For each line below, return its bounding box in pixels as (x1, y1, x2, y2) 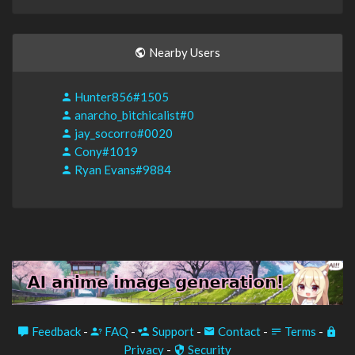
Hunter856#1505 (72, 90, 169, 105)
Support (150, 324, 194, 339)
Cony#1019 (72, 144, 138, 159)
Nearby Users (147, 45, 220, 60)
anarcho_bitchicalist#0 (72, 108, 194, 123)
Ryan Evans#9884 (72, 162, 171, 177)
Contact (216, 324, 261, 339)
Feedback (29, 324, 81, 339)
